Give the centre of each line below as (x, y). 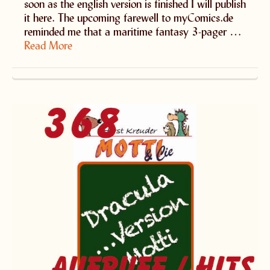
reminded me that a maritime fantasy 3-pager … (133, 31)
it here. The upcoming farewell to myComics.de (129, 17)
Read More (48, 45)
